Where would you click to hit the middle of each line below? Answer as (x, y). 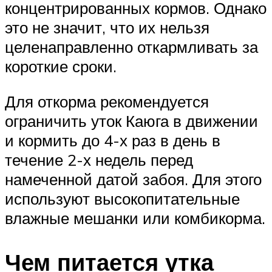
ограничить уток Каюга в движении (131, 121)
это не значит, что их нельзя (107, 28)
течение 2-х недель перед (99, 159)
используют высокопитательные (122, 198)
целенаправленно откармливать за (131, 47)
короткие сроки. (61, 66)
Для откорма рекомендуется (107, 101)
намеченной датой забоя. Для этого (133, 179)
